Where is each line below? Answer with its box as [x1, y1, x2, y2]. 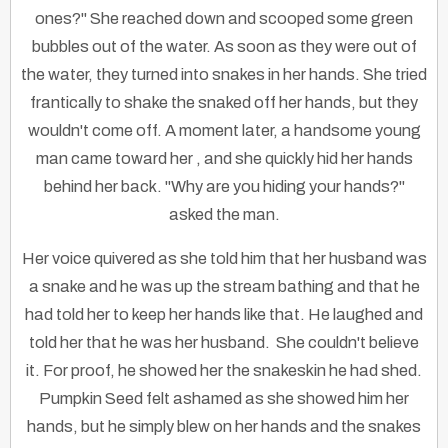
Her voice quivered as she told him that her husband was [21, 250, 427, 268]
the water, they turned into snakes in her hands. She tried [21, 66, 427, 84]
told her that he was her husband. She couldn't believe [29, 334, 419, 352]
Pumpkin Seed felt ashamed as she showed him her [39, 390, 409, 408]
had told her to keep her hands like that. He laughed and [25, 306, 423, 324]
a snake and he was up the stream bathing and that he [28, 278, 420, 296]
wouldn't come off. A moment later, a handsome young [27, 122, 421, 140]
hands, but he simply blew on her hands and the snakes [27, 418, 421, 436]
